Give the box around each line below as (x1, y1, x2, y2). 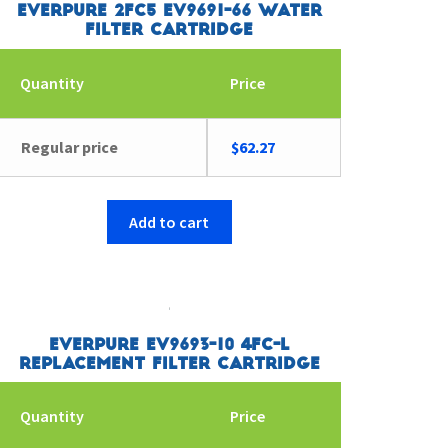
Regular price (20, 136, 118, 157)
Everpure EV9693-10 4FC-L (48, 336, 290, 353)
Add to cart (129, 211, 210, 232)
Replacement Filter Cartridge (18, 355, 320, 372)
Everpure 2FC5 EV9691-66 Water (16, 3, 322, 20)
